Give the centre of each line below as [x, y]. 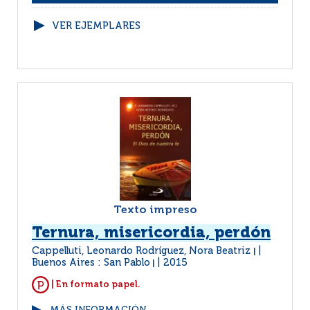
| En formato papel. [95, 284]
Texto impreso [155, 210]
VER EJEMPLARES [96, 26]
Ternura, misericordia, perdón [151, 233]
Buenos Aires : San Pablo [91, 263]
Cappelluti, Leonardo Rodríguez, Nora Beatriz [143, 251]
